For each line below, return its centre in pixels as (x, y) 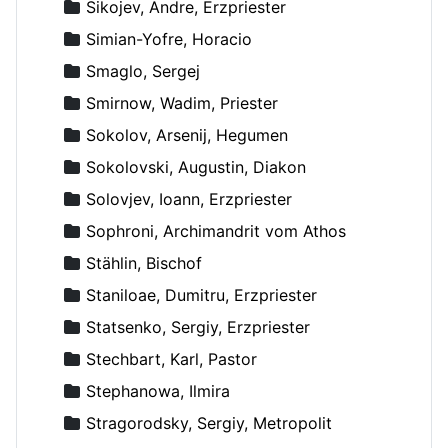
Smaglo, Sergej (143, 70)
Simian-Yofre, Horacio (169, 38)
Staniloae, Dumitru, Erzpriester (201, 294)
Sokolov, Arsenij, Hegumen (187, 134)
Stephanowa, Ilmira (158, 390)
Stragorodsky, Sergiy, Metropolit (209, 422)
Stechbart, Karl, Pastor (171, 358)
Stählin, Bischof (144, 262)
